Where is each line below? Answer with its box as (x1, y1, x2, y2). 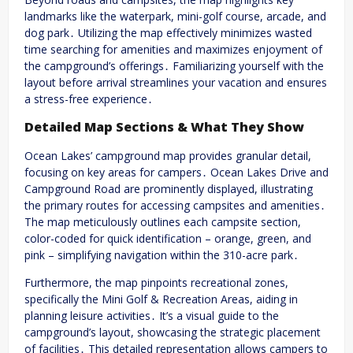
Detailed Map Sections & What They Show (24, 118, 304, 136)
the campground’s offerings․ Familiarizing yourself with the (24, 58, 324, 73)
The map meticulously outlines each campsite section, (24, 214, 301, 229)
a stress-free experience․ (24, 91, 153, 106)
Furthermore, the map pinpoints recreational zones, (24, 274, 288, 290)
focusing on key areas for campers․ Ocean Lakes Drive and (24, 164, 329, 180)
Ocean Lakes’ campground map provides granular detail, (24, 147, 311, 163)
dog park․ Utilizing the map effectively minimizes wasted (24, 24, 312, 40)
